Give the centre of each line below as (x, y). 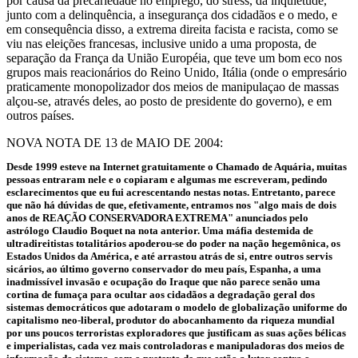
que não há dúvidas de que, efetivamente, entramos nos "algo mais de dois (171, 205)
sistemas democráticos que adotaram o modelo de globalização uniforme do (177, 307)
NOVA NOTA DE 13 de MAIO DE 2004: (115, 143)
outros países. (40, 115)
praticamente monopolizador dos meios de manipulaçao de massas (173, 87)
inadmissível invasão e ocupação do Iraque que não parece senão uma (163, 282)
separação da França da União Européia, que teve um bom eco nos (174, 58)
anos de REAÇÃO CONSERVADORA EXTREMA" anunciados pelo (157, 218)
